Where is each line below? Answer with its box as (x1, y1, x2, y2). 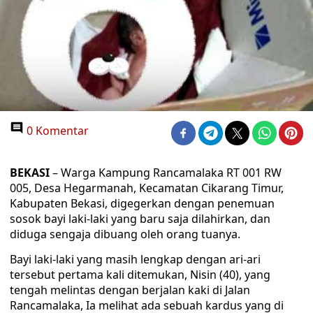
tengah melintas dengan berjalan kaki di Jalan (10, 282, 250, 298)
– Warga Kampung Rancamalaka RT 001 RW (50, 165, 282, 180)
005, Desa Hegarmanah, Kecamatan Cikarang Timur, (10, 180, 284, 196)
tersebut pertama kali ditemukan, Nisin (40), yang (10, 267, 270, 282)
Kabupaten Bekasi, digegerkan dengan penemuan (10, 196, 275, 211)
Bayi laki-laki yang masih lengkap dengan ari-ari (10, 252, 261, 267)
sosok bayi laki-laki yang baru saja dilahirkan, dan (10, 211, 270, 226)
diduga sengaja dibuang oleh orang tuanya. (10, 226, 240, 242)
